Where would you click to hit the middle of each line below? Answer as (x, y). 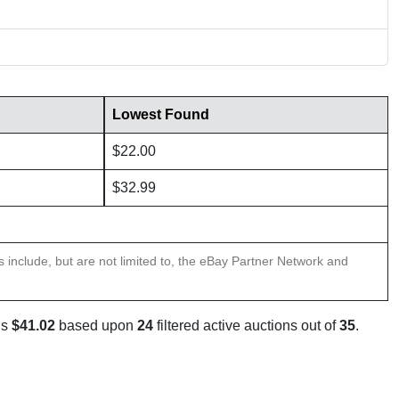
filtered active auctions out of (246, 326)
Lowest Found (161, 115)
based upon (96, 326)
